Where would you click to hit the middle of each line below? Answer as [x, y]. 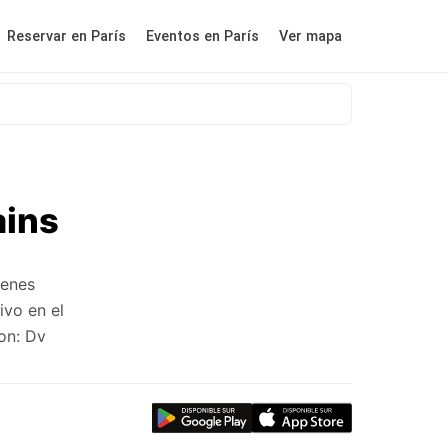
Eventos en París [202, 36]
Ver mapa [310, 36]
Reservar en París [66, 36]
